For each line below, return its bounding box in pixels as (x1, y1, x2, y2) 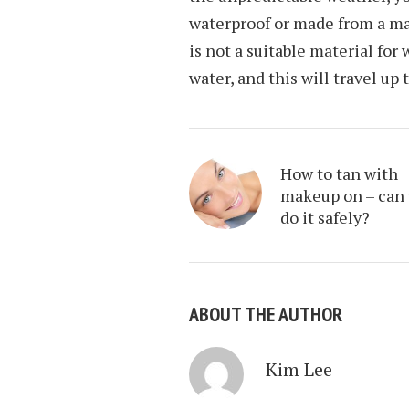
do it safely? (280, 206, 370, 228)
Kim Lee (266, 357, 332, 382)
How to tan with (280, 163, 398, 184)
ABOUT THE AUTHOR (189, 301, 342, 327)
